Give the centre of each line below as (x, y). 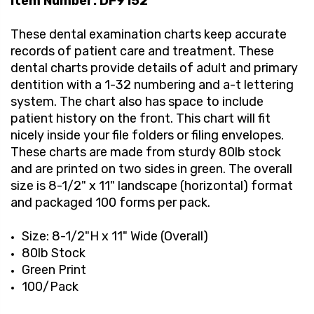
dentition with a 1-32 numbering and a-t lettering (152, 85)
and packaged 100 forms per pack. (110, 203)
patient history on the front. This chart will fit (141, 119)
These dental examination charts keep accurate (149, 35)
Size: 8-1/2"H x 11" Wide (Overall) (115, 237)
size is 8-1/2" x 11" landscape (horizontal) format (152, 186)
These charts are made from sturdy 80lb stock (146, 152)
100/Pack (50, 287)
